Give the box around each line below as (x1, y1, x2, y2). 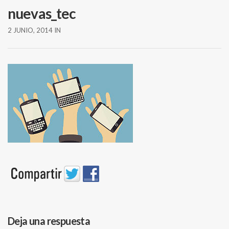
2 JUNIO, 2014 (8, 26, 53, 35)
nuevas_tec (8, 5, 76, 22)
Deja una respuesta (8, 215, 90, 227)
